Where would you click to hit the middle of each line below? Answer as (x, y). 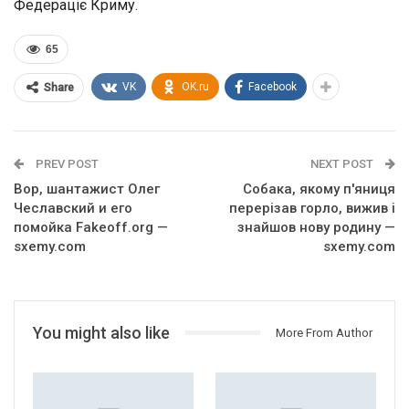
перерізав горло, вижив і (312, 208)
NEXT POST (343, 163)
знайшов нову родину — (316, 227)
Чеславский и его (73, 208)
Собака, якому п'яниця (319, 189)
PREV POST (66, 163)
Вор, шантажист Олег (87, 189)
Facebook (273, 86)
